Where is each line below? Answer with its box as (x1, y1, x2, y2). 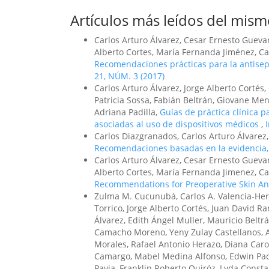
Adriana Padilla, (94, 106, 160, 118)
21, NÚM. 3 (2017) (94, 70, 165, 82)
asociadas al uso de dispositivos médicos (94, 118, 261, 130)
